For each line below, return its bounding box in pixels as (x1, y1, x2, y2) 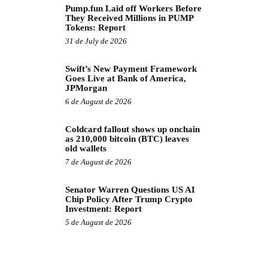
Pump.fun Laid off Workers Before (65, 4, 202, 13)
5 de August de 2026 (65, 218, 132, 227)
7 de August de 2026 (65, 157, 132, 166)
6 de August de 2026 (65, 97, 132, 106)
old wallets (65, 144, 106, 153)
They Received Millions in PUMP (65, 13, 194, 23)
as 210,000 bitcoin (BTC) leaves (65, 134, 189, 144)
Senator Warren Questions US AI (65, 185, 195, 194)
